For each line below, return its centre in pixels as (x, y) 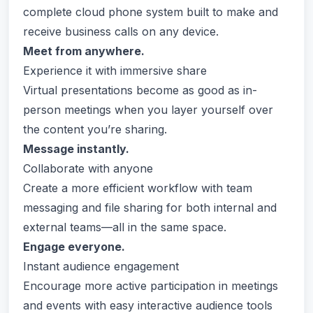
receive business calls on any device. (121, 31)
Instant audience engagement (101, 266)
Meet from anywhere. (84, 51)
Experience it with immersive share (115, 71)
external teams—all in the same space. (125, 227)
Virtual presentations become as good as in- (140, 90)
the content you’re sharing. (95, 129)
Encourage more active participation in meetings (151, 286)
